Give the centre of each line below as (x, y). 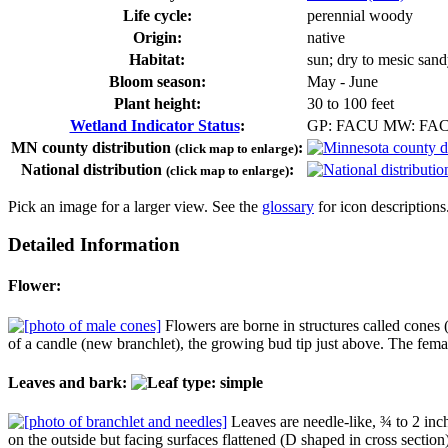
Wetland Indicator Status (154, 125)
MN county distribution (93, 147)
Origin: (157, 37)
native (326, 37)
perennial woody (360, 15)
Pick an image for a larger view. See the (135, 206)
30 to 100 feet (350, 103)
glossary (288, 206)
